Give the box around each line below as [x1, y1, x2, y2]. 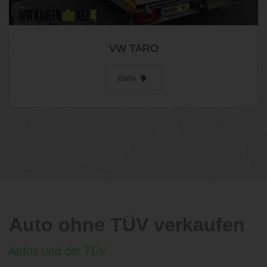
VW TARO [108, 42, 159, 55]
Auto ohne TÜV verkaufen [9, 214, 245, 236]
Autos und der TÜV [9, 244, 106, 259]
